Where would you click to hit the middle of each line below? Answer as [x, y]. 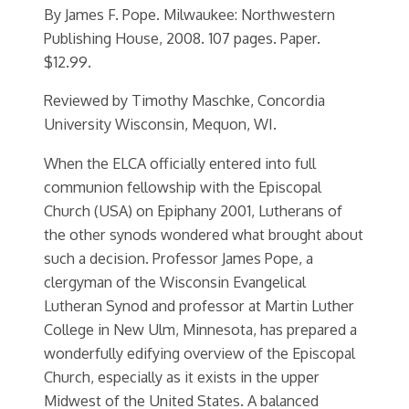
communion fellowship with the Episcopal [183, 186]
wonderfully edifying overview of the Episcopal [199, 352]
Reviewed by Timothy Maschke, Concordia [184, 100]
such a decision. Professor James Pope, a [178, 257]
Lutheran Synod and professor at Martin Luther [199, 305]
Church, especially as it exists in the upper [182, 376]
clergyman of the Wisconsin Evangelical [175, 281]
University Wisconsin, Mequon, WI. [160, 124]
